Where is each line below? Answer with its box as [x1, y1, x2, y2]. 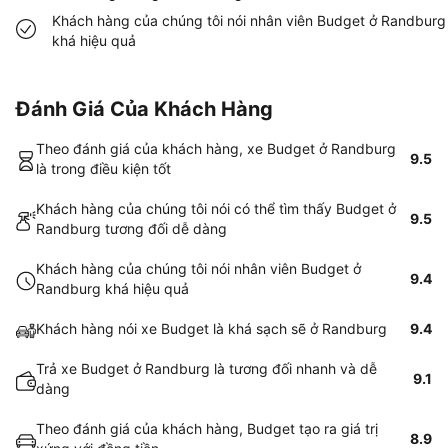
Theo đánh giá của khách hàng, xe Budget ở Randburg [36, 140, 396, 157]
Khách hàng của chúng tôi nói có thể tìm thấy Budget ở [36, 200, 396, 217]
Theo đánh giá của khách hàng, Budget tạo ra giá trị [36, 420, 378, 437]
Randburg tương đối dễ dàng [36, 220, 227, 237]
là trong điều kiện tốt [36, 160, 171, 177]
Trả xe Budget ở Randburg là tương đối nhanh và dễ [36, 360, 377, 377]
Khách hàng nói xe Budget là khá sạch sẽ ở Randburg [36, 320, 387, 337]
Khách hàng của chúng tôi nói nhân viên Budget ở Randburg [52, 12, 446, 29]
